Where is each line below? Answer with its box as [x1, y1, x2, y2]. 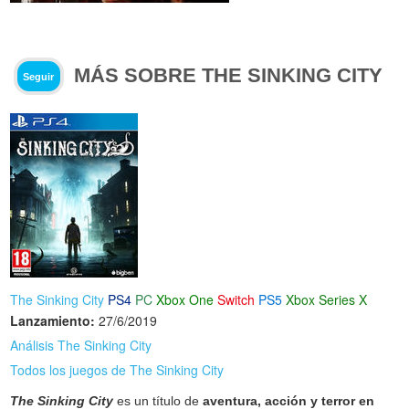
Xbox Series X [286, 289, 368, 309]
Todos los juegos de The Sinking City [10, 360, 225, 379]
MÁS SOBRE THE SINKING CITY [74, 63, 383, 87]
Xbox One [156, 289, 215, 309]
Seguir [23, 70, 55, 82]
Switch [217, 289, 256, 309]
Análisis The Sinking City [10, 335, 152, 354]
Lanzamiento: [10, 310, 96, 330]
